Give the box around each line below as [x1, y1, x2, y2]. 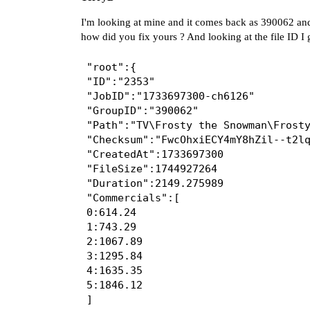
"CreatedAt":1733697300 [86, 147, 224, 161]
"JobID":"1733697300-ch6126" [86, 89, 255, 102]
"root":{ [86, 60, 136, 73]
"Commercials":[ [86, 191, 180, 204]
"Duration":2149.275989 [86, 176, 224, 190]
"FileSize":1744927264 [86, 162, 217, 175]
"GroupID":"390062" [86, 104, 199, 117]
